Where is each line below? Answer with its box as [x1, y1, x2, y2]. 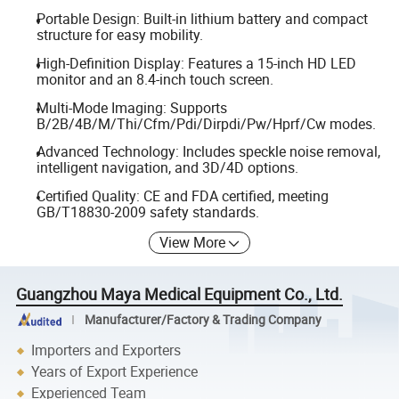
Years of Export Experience [31, 362, 199, 382]
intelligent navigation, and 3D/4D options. [36, 158, 298, 178]
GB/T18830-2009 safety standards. [36, 201, 259, 222]
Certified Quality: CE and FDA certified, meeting [36, 185, 329, 206]
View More [159, 232, 226, 253]
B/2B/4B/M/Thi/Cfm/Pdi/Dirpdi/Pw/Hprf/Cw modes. [36, 113, 376, 134]
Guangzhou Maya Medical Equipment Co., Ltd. [16, 283, 344, 305]
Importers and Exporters [31, 340, 182, 361]
